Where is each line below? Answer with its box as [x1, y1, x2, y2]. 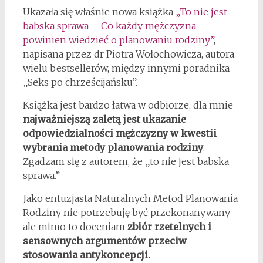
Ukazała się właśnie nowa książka [22, 6, 173, 18]
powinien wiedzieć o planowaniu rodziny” [22, 34, 214, 46]
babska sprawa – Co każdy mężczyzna [22, 20, 196, 32]
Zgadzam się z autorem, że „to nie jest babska [22, 156, 229, 167]
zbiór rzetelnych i [127, 221, 211, 232]
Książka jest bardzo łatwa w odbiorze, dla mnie [22, 99, 233, 111]
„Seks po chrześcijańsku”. [22, 76, 137, 88]
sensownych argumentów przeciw [22, 235, 187, 247]
